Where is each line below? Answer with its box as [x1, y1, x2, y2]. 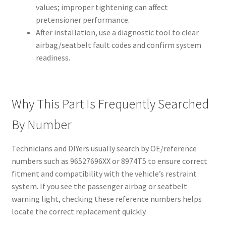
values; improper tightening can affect [35, 2, 168, 13]
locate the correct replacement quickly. [11, 206, 147, 217]
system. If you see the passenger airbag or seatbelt [11, 181, 187, 192]
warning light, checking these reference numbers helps [11, 194, 202, 204]
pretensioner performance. [35, 15, 130, 25]
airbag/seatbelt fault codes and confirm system [35, 40, 201, 50]
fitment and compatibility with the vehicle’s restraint [11, 168, 197, 179]
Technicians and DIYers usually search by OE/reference [11, 143, 197, 154]
